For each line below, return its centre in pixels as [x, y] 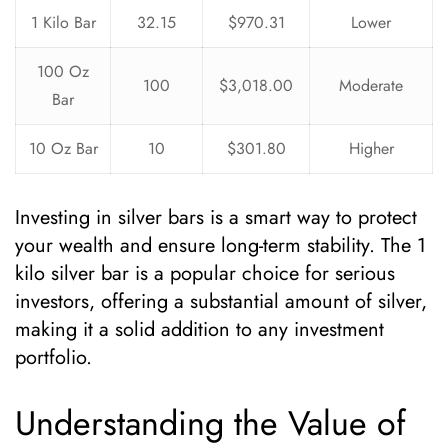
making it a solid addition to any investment [199, 329]
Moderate [371, 85]
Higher [371, 148]
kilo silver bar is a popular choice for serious [205, 273]
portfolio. [53, 357]
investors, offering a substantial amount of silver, [221, 301]
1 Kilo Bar [63, 22]
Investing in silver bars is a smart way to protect [216, 217]
